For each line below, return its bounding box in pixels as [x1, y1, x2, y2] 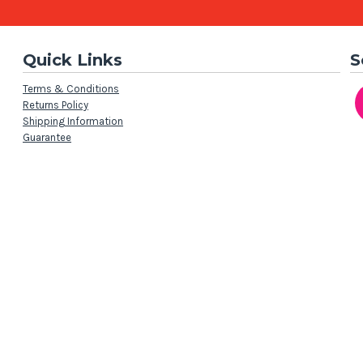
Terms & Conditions [23, 83, 119, 95]
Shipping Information [23, 115, 123, 127]
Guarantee [23, 131, 71, 143]
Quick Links [23, 50, 122, 70]
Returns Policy [23, 99, 88, 111]
